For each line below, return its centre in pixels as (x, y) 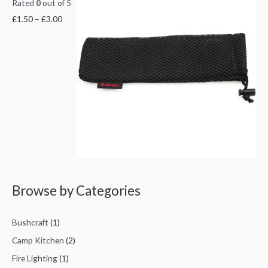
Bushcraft (30, 222)
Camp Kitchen (38, 240)
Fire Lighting (35, 258)
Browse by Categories (76, 191)
